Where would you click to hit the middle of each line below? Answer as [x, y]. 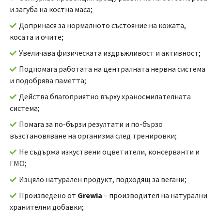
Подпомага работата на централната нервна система [112, 69]
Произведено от [48, 195]
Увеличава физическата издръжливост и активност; [110, 53]
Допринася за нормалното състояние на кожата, [102, 25]
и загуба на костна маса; [51, 9]
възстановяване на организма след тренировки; [93, 135]
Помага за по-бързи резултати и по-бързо [91, 124]
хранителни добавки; [47, 207]
